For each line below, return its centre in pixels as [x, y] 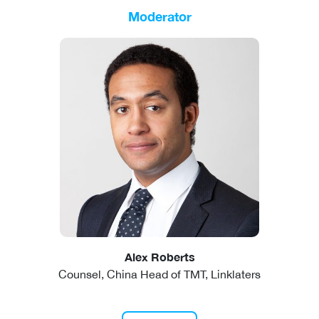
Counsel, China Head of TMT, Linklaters [159, 274]
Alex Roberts [159, 257]
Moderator [159, 17]
